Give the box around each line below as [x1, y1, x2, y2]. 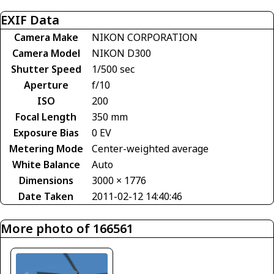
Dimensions [18, 174, 73, 188]
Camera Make [13, 31, 78, 45]
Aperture [23, 78, 68, 92]
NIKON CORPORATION [92, 31, 198, 45]
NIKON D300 [92, 46, 151, 61]
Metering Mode [9, 142, 83, 156]
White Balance [12, 158, 80, 172]
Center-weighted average [92, 142, 209, 156]
